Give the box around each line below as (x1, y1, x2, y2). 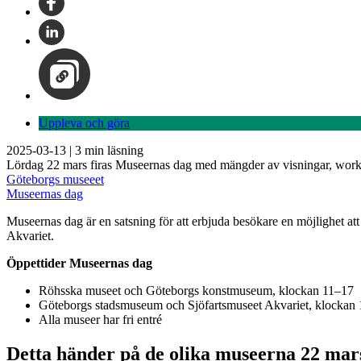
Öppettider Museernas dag (6, 255, 152, 270)
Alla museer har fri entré (39, 312, 162, 326)
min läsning (81, 143, 143, 157)
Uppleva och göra (39, 115, 130, 130)
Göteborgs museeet (6, 172, 104, 186)
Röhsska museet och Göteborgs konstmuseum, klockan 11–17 (39, 283, 354, 297)
